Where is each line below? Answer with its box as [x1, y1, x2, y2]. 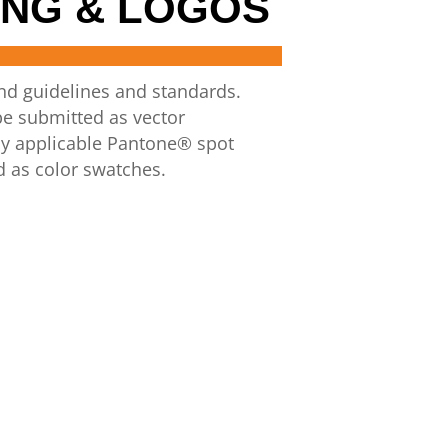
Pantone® [106, 131, 192, 155]
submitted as [12, 105, 133, 129]
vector [132, 105, 185, 129]
